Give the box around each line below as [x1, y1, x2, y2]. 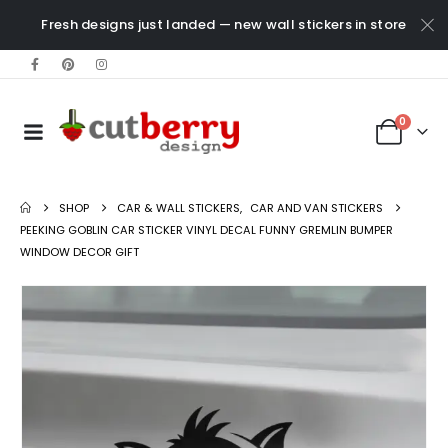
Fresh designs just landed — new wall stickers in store [41, 15, 407, 34]
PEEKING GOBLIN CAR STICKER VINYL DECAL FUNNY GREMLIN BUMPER [20, 222, 393, 238]
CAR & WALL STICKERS [117, 200, 241, 216]
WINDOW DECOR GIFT [20, 244, 139, 260]
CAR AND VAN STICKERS [250, 200, 384, 216]
